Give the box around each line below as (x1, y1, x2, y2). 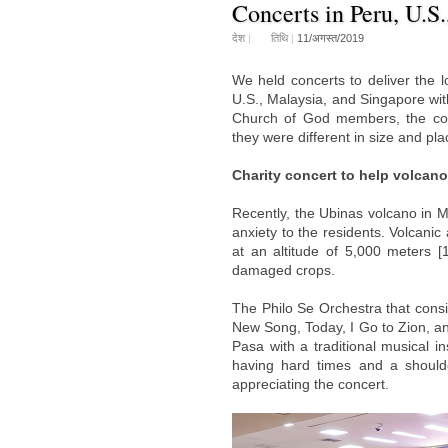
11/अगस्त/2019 (297, 32, 364, 44)
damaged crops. (232, 262, 335, 278)
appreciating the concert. (232, 376, 389, 392)
